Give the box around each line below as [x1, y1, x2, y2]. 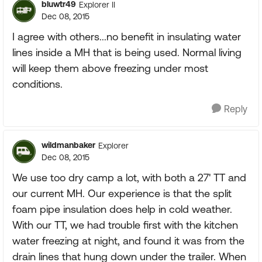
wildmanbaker [42, 140, 95, 150]
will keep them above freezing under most [12, 62, 208, 74]
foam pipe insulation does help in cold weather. [12, 203, 232, 215]
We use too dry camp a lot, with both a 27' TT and [12, 171, 246, 184]
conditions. [12, 78, 63, 90]
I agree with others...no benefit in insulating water [12, 30, 241, 43]
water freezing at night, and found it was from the [12, 235, 244, 247]
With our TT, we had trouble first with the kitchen [12, 219, 238, 231]
